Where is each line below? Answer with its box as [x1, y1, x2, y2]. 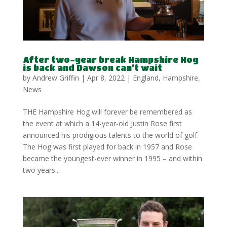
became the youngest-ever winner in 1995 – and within [22, 153, 202, 163]
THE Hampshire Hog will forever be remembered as [22, 106, 192, 117]
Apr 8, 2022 [87, 72, 125, 83]
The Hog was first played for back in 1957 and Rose [22, 141, 192, 152]
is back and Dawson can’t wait [22, 62, 162, 72]
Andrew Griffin [32, 72, 79, 83]
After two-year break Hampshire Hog [22, 54, 199, 64]
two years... [22, 165, 60, 175]
